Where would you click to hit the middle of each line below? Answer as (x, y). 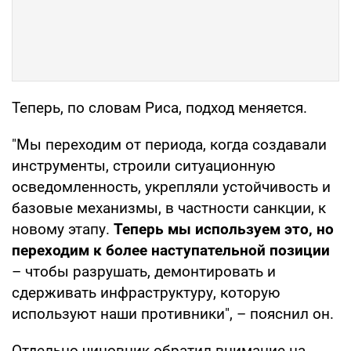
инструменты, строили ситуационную (144, 165)
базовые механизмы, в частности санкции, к (169, 208)
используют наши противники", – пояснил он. (173, 313)
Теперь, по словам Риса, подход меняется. (159, 107)
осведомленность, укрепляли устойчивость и (171, 186)
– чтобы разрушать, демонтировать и (144, 271)
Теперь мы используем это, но (224, 229)
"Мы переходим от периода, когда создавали (169, 144)
